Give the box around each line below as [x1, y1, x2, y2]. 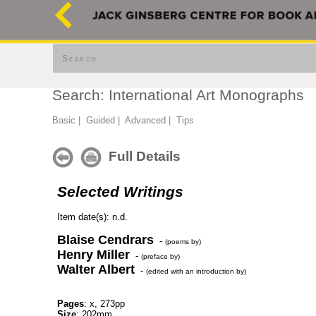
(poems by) [165, 238, 201, 245]
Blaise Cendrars [57, 233, 154, 247]
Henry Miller [57, 248, 130, 262]
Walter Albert [57, 262, 135, 276]
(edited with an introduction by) [146, 267, 246, 275]
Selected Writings [57, 183, 183, 200]
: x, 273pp [84, 298, 125, 309]
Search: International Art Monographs [52, 87, 304, 104]
